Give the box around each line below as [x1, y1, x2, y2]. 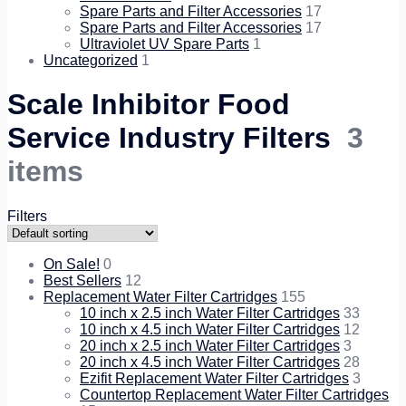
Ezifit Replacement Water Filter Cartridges [80, 370, 349, 386]
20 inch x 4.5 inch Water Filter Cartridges [80, 353, 340, 370]
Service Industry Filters [7, 121, 347, 155]
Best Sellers [43, 272, 121, 288]
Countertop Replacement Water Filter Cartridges [80, 386, 389, 402]
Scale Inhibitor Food [7, 88, 290, 121]
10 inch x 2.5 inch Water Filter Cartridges [80, 304, 340, 321]
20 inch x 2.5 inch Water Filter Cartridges [80, 337, 340, 353]
